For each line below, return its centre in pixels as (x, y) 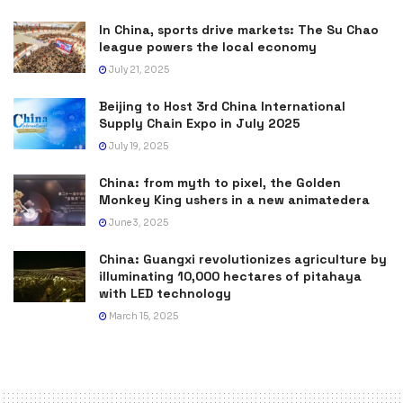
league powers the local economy (208, 46)
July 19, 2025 (138, 146)
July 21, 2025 (138, 69)
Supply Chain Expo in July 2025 (200, 123)
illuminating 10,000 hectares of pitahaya (230, 276)
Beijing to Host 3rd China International (222, 106)
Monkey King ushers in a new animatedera (234, 199)
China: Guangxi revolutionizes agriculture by (243, 259)
